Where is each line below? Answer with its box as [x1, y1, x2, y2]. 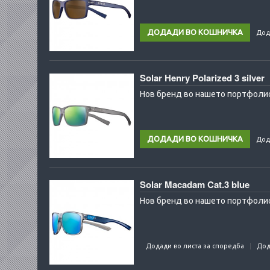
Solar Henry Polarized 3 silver [140, 71, 265, 84]
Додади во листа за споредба [146, 242, 244, 250]
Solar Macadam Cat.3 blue [140, 178, 250, 191]
